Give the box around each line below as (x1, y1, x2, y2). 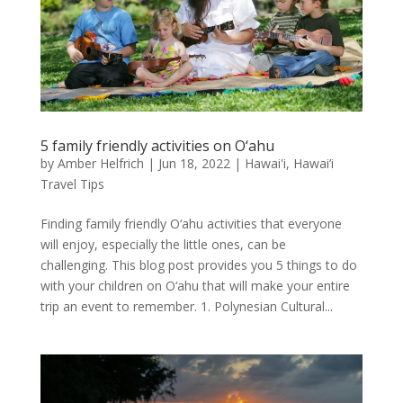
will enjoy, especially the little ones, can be (40, 236, 286, 254)
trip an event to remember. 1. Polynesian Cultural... (40, 298, 333, 316)
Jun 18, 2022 (157, 155, 230, 173)
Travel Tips (40, 175, 104, 193)
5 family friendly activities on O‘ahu (40, 136, 274, 157)
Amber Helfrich (57, 155, 144, 173)
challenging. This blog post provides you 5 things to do (40, 256, 357, 274)
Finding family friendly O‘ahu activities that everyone (40, 215, 342, 233)
